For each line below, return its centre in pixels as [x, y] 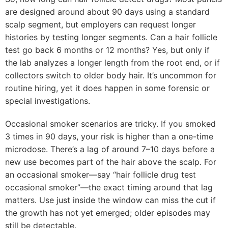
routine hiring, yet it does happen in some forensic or [107, 88]
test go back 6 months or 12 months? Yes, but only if [107, 50]
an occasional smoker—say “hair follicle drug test [101, 175]
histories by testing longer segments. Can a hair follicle [111, 37]
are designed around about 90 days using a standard [107, 12]
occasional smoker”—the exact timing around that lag [109, 187]
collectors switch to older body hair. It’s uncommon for [111, 75]
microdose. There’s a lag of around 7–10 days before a [110, 149]
